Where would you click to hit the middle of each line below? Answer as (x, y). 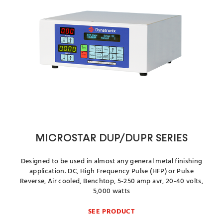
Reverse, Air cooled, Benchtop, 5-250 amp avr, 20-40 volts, (111, 181)
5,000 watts (111, 191)
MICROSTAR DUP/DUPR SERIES (111, 139)
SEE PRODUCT (111, 212)
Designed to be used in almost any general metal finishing (111, 162)
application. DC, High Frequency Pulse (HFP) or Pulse (111, 171)
